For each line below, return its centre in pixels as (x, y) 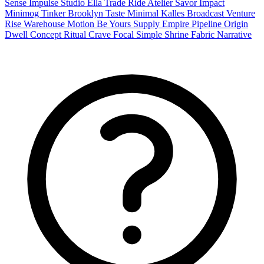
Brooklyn (87, 13)
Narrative (234, 34)
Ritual (76, 34)
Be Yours (115, 24)
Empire (177, 24)
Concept (47, 34)
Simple (150, 34)
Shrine (178, 34)
